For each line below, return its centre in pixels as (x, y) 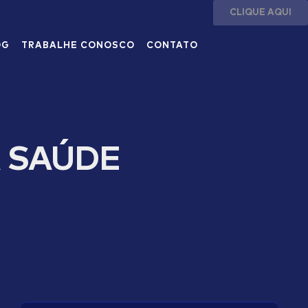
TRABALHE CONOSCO (78, 46)
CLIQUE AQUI (261, 13)
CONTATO (173, 46)
